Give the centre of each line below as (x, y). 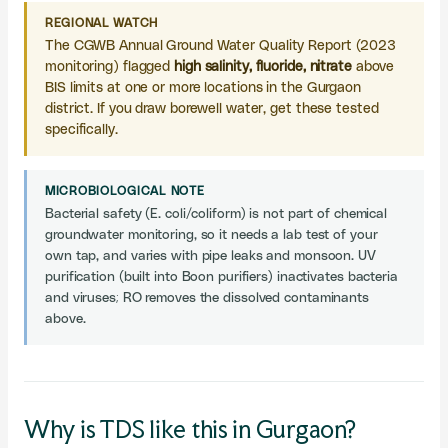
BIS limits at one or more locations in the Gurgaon (203, 88)
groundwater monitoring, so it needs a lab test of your (211, 235)
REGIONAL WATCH (102, 23)
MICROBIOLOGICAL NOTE (125, 191)
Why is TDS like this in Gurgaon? (190, 429)
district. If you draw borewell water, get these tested (212, 109)
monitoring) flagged (109, 67)
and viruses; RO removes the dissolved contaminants (207, 298)
